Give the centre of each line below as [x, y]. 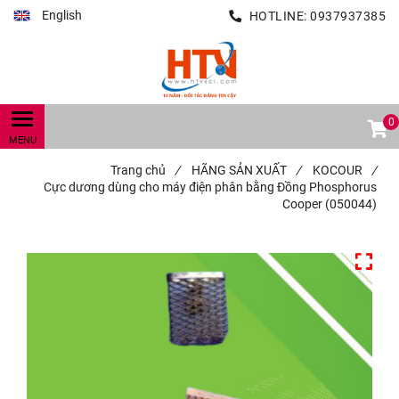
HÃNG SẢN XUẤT [239, 170]
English [62, 15]
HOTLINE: [278, 16]
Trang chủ [138, 170]
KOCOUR [338, 170]
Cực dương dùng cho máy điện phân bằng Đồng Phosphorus [210, 187]
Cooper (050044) [330, 204]
